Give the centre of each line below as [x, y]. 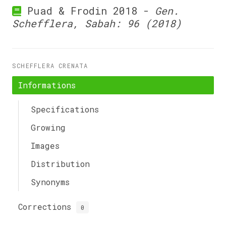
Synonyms [50, 182]
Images [45, 146]
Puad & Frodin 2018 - [88, 11]
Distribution [60, 164]
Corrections [47, 207]
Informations [47, 85]
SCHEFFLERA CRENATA [50, 66]
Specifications [65, 109]
